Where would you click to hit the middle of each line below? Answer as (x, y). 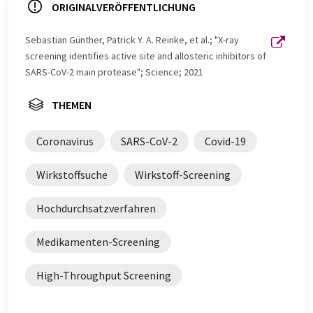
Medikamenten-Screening (98, 241)
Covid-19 (225, 141)
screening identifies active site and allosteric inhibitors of (146, 56)
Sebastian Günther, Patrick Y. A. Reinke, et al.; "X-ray (132, 39)
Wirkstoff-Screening (183, 174)
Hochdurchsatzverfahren (96, 208)
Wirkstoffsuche (72, 174)
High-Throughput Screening (104, 275)
